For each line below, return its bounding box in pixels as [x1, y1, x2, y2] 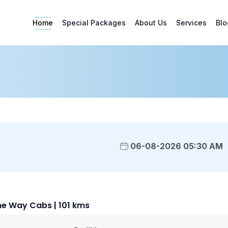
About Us [135, 18, 167, 27]
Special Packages [62, 18, 126, 27]
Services [176, 18, 207, 27]
